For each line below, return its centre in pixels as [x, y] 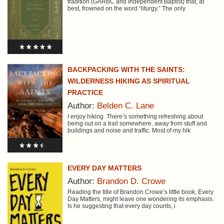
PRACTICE [85, 92]
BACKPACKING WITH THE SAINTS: [126, 69]
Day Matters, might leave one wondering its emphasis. [140, 199]
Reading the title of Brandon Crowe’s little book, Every [140, 192]
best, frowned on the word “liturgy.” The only [126, 9]
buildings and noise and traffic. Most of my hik [129, 130]
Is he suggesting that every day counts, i [121, 206]
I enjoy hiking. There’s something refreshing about [135, 116]
